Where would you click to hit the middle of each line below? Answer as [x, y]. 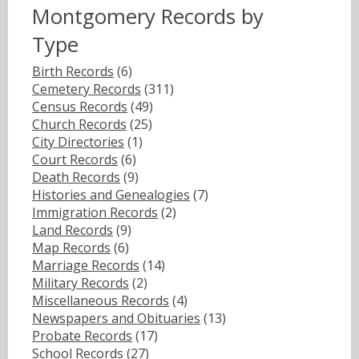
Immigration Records [95, 213]
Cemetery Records [87, 89]
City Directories [78, 142]
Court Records [75, 160]
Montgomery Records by [148, 16]
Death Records [76, 177]
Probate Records [82, 336]
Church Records [79, 125]
